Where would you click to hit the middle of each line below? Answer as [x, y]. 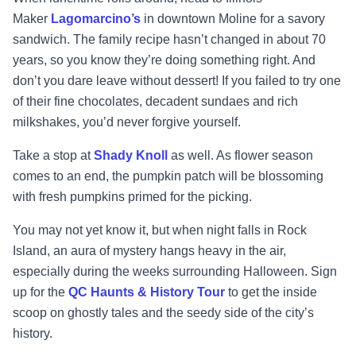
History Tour [188, 292]
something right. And [258, 60]
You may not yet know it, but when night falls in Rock [160, 230]
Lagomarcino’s [96, 18]
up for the [41, 292]
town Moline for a [238, 18]
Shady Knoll [131, 155]
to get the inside [273, 292]
